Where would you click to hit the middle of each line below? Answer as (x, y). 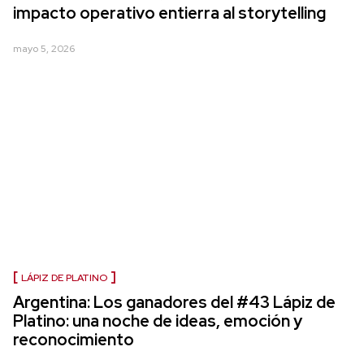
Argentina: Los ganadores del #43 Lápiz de (174, 303)
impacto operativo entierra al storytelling (169, 13)
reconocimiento (74, 340)
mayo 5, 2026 (44, 49)
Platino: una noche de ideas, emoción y (158, 321)
